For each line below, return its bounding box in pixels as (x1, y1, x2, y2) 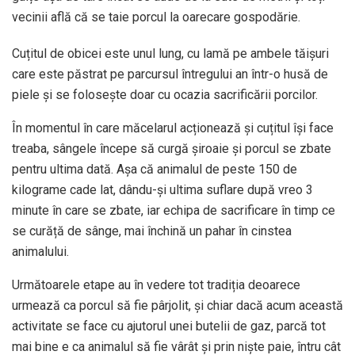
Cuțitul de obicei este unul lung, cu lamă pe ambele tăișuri (12, 46, 329, 62)
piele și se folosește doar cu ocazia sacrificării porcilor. (12, 87, 318, 103)
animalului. (12, 244, 69, 260)
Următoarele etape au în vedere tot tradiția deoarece (12, 277, 300, 293)
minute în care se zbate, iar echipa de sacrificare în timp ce (12, 203, 335, 219)
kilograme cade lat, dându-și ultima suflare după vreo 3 (12, 182, 313, 198)
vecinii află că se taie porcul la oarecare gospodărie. (12, 10, 300, 25)
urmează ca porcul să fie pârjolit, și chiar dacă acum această (12, 298, 343, 314)
